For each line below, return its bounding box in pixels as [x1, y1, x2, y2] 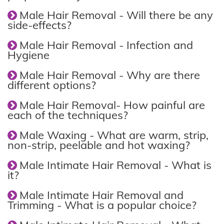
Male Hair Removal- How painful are [19, 98, 205, 112]
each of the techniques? [7, 108, 128, 122]
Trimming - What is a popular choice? [7, 198, 196, 212]
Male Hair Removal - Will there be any [19, 8, 213, 22]
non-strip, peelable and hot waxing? [7, 138, 190, 152]
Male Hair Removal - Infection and [19, 38, 193, 52]
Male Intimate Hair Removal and [19, 188, 183, 202]
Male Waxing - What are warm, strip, [19, 128, 208, 142]
